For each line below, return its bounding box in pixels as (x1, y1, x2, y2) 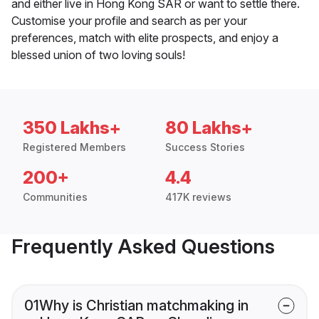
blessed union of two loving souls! (11, 47, 185, 62)
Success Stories (165, 140, 245, 153)
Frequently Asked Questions (11, 234, 275, 258)
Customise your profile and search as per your (11, 13, 247, 28)
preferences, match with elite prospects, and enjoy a (11, 30, 278, 45)
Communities (23, 190, 88, 203)
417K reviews (165, 190, 231, 203)
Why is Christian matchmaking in (39, 296, 249, 314)
